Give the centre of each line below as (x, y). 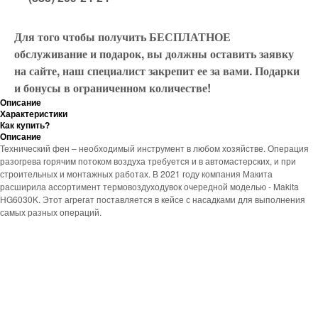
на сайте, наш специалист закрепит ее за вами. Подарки (157, 70)
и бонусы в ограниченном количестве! (113, 87)
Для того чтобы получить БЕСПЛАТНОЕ (122, 36)
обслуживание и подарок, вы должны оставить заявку (154, 53)
